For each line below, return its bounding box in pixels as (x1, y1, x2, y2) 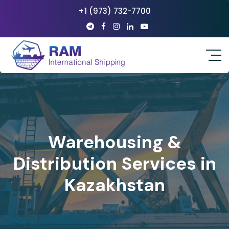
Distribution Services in (13, 152, 216, 175)
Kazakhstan (64, 173, 165, 197)
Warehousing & (48, 130, 181, 154)
